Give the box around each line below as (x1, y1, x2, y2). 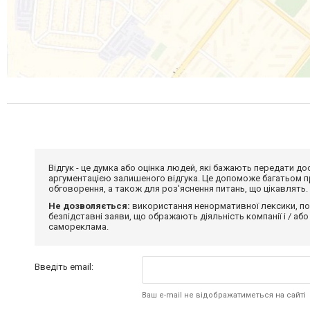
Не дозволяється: (48, 201, 130, 211)
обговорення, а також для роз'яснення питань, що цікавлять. (48, 183, 308, 194)
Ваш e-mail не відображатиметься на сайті (141, 291, 306, 300)
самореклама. (48, 221, 109, 232)
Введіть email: (35, 262, 93, 272)
